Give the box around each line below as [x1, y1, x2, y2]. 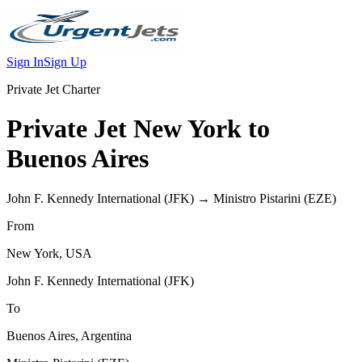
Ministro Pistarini [213, 191, 301, 205]
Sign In [6, 55, 44, 69]
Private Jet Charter [6, 82, 100, 96]
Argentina [81, 328, 132, 343]
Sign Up [44, 55, 86, 69]
